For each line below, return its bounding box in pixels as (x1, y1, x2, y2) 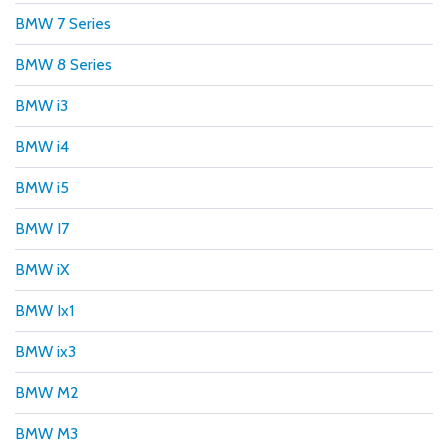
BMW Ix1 (15, 300, 74, 320)
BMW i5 (15, 177, 69, 197)
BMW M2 (15, 382, 79, 402)
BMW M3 (15, 423, 78, 443)
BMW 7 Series (15, 13, 111, 33)
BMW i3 (15, 95, 68, 115)
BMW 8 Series (15, 54, 112, 74)
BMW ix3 (15, 341, 76, 361)
